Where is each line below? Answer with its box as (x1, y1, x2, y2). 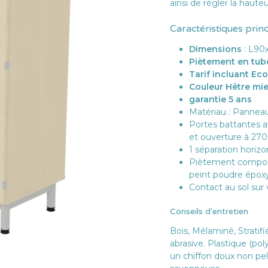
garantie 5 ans (189, 94, 252, 105)
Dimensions (189, 44, 242, 54)
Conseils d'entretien (170, 206, 248, 217)
